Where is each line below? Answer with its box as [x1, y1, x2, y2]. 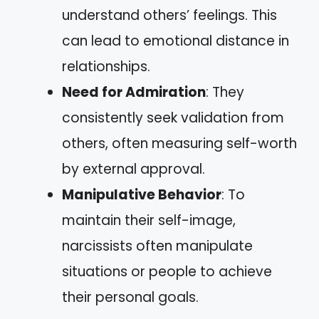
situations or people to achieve [62, 261, 272, 281]
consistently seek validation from [62, 108, 284, 127]
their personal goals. [62, 287, 199, 307]
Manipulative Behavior [62, 184, 221, 204]
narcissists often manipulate [62, 236, 253, 256]
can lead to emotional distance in [62, 31, 289, 51]
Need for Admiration [62, 82, 206, 102]
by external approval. [62, 159, 205, 179]
